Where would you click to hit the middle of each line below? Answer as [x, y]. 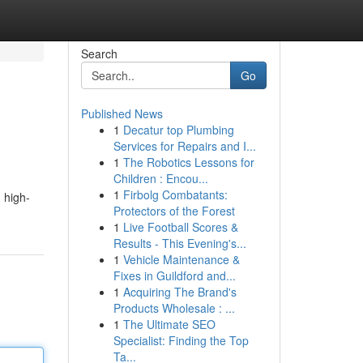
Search [99, 53]
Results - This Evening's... [179, 243]
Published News [122, 113]
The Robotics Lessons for [188, 162]
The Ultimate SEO [169, 324]
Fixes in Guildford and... [174, 275]
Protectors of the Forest [174, 211]
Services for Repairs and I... [184, 146]
